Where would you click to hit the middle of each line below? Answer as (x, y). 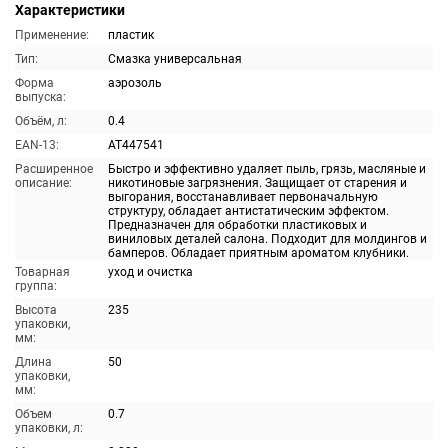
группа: (36, 286)
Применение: (52, 35)
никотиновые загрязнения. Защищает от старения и (257, 183)
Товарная (42, 272)
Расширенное (54, 169)
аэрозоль (135, 83)
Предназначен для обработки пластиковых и (237, 225)
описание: (43, 183)
